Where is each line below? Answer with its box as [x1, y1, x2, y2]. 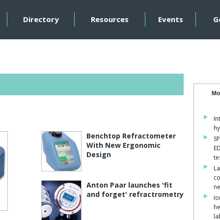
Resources [91, 14, 129, 24]
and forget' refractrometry [86, 190, 184, 199]
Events [158, 14, 183, 24]
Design [86, 150, 111, 159]
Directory [23, 14, 59, 24]
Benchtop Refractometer [86, 131, 176, 140]
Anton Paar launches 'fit [86, 180, 172, 190]
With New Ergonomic [86, 140, 161, 150]
